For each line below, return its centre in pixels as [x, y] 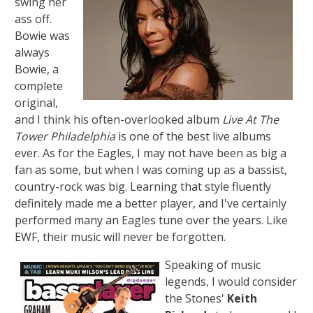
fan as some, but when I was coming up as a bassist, [151, 170]
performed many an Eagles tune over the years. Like [152, 220]
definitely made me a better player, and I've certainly [151, 204]
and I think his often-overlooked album [119, 120]
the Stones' [196, 299]
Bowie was [43, 36]
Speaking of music [213, 265]
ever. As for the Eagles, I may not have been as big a [151, 153]
